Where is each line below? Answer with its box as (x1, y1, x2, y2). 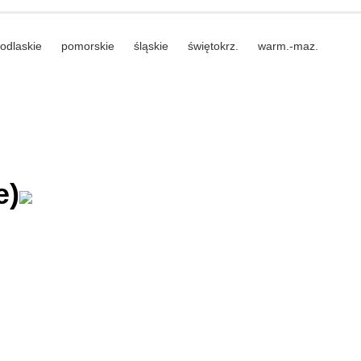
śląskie (133, 39, 168, 52)
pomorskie (60, 39, 114, 52)
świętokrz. (187, 39, 239, 52)
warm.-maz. (257, 39, 318, 52)
